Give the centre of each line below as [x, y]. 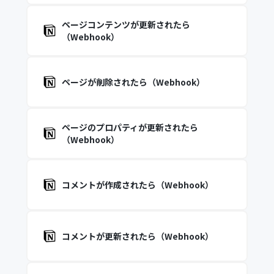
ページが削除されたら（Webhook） [133, 82]
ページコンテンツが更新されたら [126, 24]
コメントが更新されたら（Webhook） [137, 236]
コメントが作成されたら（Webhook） [137, 185]
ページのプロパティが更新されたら [130, 127]
